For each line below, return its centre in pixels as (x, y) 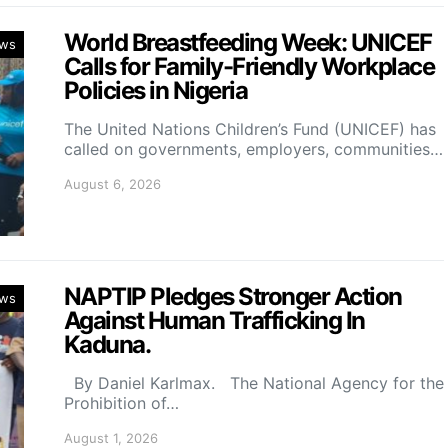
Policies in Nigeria (156, 90)
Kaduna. (107, 344)
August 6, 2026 (112, 184)
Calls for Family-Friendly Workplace (249, 66)
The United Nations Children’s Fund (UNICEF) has (250, 129)
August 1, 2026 (111, 438)
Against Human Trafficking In (214, 320)
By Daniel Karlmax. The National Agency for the (254, 383)
